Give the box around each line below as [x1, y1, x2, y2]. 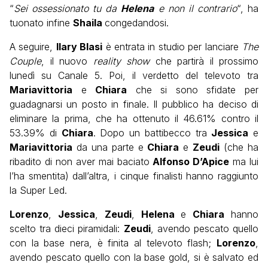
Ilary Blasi [56, 41, 103, 53]
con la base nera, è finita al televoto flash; [10, 237, 217, 249]
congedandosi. [105, 17, 169, 29]
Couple [10, 55, 41, 68]
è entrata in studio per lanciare [102, 41, 242, 53]
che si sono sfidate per [127, 84, 259, 96]
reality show [93, 55, 150, 68]
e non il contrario [154, 2, 237, 15]
